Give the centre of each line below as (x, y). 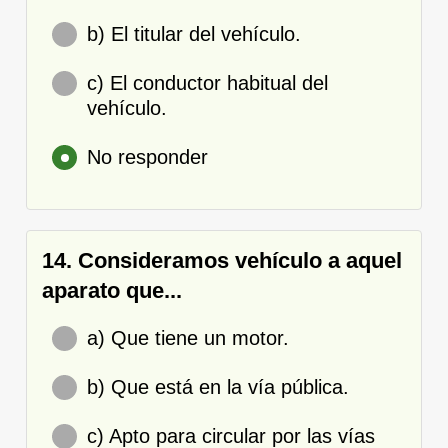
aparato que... (112, 290)
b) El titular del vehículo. (194, 33)
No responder (147, 156)
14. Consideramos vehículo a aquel (222, 260)
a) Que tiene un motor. (188, 337)
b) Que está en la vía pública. (218, 386)
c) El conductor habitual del (207, 82)
